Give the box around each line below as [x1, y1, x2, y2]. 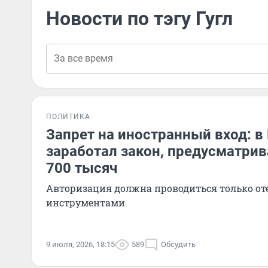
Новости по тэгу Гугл [46, 7, 233, 30]
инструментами [46, 196, 125, 209]
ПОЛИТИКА [46, 112, 90, 121]
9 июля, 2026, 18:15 [46, 240, 115, 249]
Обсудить [161, 240, 196, 249]
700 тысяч [46, 160, 117, 176]
